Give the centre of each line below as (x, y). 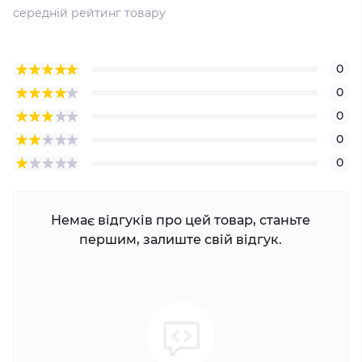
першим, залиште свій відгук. (181, 240)
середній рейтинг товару (89, 13)
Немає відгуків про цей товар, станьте (181, 220)
